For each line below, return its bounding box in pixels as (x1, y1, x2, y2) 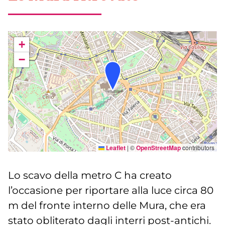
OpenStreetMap (136, 143, 181, 153)
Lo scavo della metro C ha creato (8, 169, 172, 182)
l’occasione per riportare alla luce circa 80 (8, 184, 213, 197)
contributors (181, 143, 214, 152)
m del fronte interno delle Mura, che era (8, 199, 206, 212)
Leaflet (104, 143, 126, 153)
